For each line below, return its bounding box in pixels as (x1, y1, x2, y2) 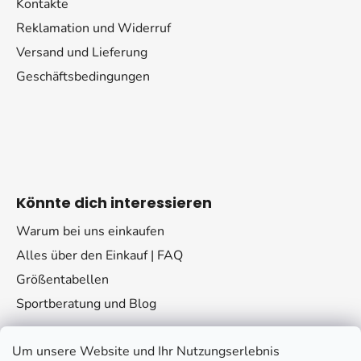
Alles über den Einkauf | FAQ (16, 247, 183, 265)
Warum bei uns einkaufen (16, 222, 164, 241)
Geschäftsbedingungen (16, 68, 150, 86)
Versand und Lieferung (16, 44, 147, 62)
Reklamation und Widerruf (16, 19, 171, 38)
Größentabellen (16, 271, 109, 289)
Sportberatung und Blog (16, 295, 156, 313)
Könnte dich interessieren (16, 193, 212, 214)
